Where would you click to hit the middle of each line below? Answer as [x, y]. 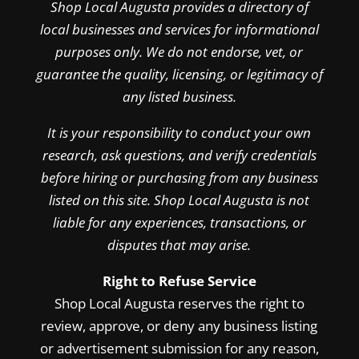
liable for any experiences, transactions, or [179, 222]
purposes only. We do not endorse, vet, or [179, 52]
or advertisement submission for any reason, [179, 348]
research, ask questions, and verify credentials [179, 155]
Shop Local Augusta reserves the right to [179, 303]
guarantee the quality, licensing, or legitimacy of [179, 74]
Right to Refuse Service [179, 281]
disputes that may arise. [179, 245]
